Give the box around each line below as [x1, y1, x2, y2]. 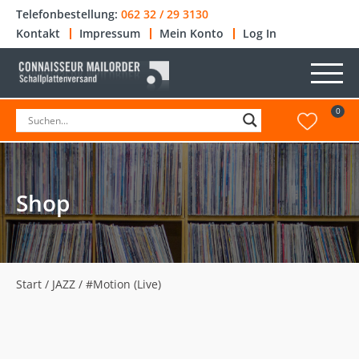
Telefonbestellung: [16, 6, 121, 22]
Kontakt [16, 26, 60, 41]
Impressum [79, 26, 140, 41]
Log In [243, 26, 276, 41]
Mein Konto [159, 26, 224, 41]
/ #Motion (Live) [75, 276, 161, 292]
